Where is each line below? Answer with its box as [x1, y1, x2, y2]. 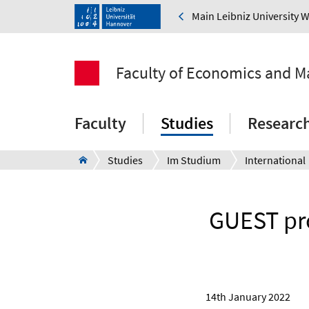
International [245, 153, 306, 168]
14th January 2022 [206, 290, 290, 304]
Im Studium [167, 153, 221, 168]
